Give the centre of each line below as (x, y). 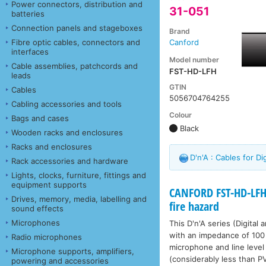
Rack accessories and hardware (70, 161)
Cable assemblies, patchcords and (75, 66)
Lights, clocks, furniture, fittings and (79, 175)
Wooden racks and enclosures (67, 132)
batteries (28, 13)
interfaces (30, 51)
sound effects (37, 208)
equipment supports (49, 184)
